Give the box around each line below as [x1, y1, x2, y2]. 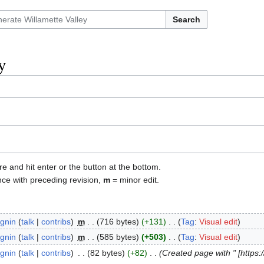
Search [173, 15, 200, 24]
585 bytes [99, 232, 136, 242]
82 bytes [90, 247, 122, 258]
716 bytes [99, 217, 136, 227]
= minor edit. [110, 175, 159, 185]
